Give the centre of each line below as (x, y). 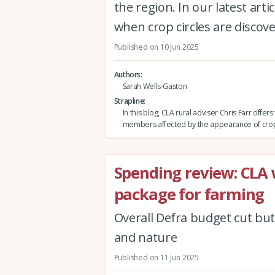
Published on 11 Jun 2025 (156, 257)
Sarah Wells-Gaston (155, 86)
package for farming (189, 194)
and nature (145, 238)
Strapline (129, 101)
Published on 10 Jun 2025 (156, 47)
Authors (127, 74)
